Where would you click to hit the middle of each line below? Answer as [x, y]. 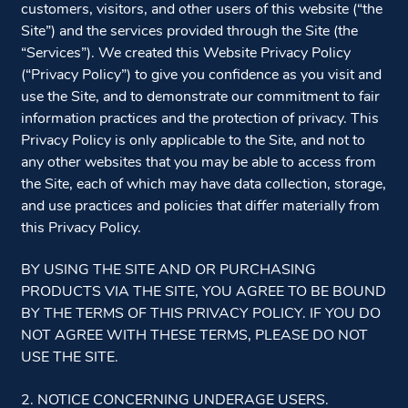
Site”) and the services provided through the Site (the [189, 31]
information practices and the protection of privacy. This [199, 119]
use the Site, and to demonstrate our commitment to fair [200, 97]
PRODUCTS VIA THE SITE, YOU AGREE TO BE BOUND [203, 293]
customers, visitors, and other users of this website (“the [201, 10]
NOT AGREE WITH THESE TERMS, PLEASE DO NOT [194, 337]
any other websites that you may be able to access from [198, 163]
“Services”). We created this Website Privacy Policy [185, 53]
